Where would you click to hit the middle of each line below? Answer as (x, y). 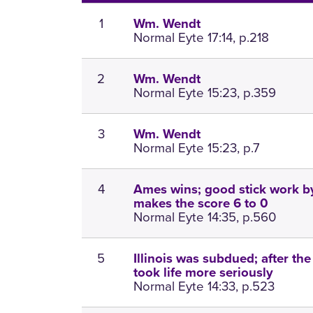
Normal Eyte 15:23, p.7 (197, 148)
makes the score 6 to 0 (201, 204)
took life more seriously (204, 273)
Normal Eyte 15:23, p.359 (205, 93)
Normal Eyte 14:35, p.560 (205, 217)
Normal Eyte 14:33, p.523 (204, 286)
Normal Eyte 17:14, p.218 (202, 38)
